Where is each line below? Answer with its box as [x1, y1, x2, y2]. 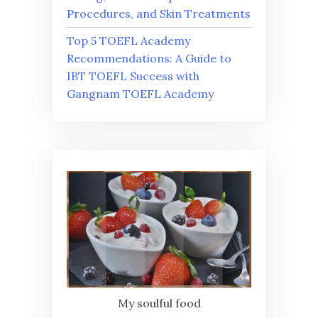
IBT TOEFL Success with [67, 68, 199, 83]
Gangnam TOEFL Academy [67, 86, 214, 101]
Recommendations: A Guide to [67, 50, 231, 65]
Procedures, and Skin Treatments [67, 6, 251, 21]
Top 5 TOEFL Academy [67, 33, 190, 48]
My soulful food [117, 295, 201, 310]
